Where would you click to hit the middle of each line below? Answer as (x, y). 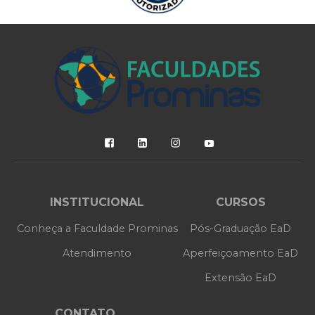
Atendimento (97, 253)
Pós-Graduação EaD (241, 228)
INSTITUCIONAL (97, 202)
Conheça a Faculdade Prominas (97, 228)
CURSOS (240, 202)
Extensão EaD (241, 277)
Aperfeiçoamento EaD (241, 253)
